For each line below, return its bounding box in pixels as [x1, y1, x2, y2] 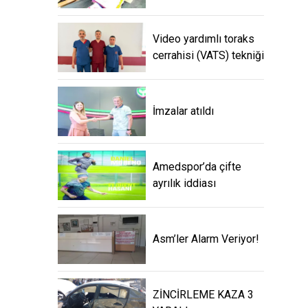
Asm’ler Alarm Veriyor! [153, 232, 259, 246]
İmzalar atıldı [153, 104, 214, 118]
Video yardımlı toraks [153, 32, 254, 46]
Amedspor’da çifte [153, 160, 241, 174]
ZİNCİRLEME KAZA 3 [153, 288, 254, 302]
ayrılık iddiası [153, 177, 216, 190]
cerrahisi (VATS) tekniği [153, 49, 264, 63]
